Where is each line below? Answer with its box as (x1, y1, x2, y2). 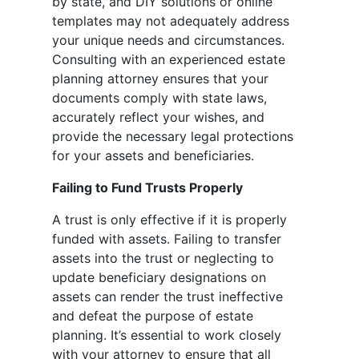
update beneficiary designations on (52, 269, 266, 286)
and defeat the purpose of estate (52, 308, 253, 325)
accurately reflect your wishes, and (52, 109, 264, 126)
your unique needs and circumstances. (52, 32, 284, 49)
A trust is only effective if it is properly (52, 212, 287, 228)
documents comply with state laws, (52, 90, 267, 107)
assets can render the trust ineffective (52, 288, 283, 305)
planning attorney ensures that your (52, 71, 268, 87)
